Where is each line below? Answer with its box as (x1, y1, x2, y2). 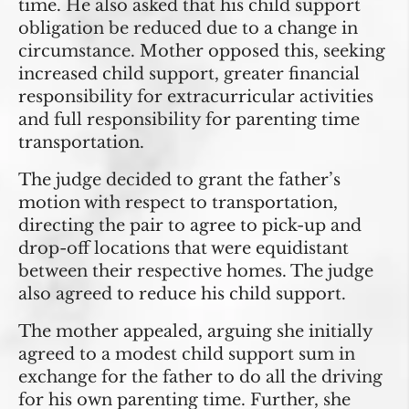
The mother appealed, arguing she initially (18, 321, 372, 342)
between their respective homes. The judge (18, 261, 373, 282)
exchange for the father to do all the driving (18, 367, 383, 388)
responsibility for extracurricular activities (18, 87, 373, 108)
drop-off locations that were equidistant (18, 238, 349, 259)
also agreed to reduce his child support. (18, 284, 346, 305)
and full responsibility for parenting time (18, 110, 360, 131)
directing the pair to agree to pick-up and (18, 215, 362, 236)
